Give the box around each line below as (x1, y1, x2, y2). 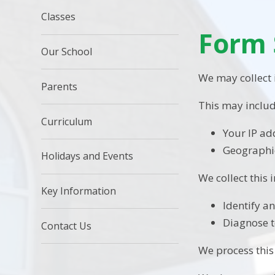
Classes (41, 10, 76, 24)
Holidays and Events (41, 149, 134, 163)
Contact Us (41, 219, 92, 233)
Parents (41, 79, 78, 93)
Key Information (41, 184, 117, 198)
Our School (41, 44, 93, 58)
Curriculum (41, 114, 93, 128)
